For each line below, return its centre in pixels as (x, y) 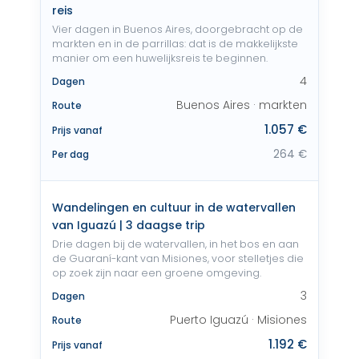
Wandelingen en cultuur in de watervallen (174, 208)
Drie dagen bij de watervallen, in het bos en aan (175, 244)
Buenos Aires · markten (242, 105)
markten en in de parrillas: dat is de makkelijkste (175, 44)
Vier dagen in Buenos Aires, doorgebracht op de (177, 29)
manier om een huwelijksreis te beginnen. (160, 58)
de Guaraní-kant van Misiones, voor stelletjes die (178, 258)
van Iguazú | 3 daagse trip (129, 225)
